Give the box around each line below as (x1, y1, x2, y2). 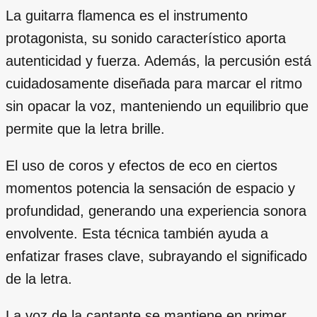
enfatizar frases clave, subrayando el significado (6, 248, 307, 264)
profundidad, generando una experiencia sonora (6, 202, 306, 219)
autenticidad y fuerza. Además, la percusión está (6, 52, 311, 69)
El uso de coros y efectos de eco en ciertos (6, 157, 277, 173)
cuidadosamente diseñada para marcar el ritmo (6, 75, 302, 91)
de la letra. (6, 270, 72, 287)
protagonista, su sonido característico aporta (6, 30, 286, 46)
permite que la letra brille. (6, 120, 165, 137)
